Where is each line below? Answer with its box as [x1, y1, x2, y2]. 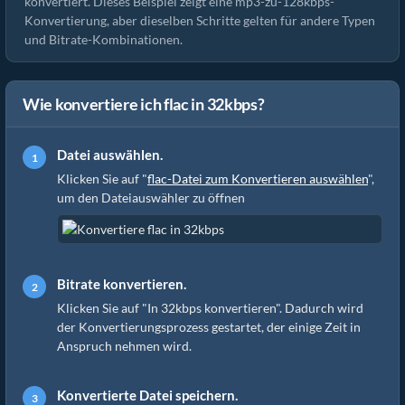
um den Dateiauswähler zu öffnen [57, 190, 245, 205]
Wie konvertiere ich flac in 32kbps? [23, 94, 265, 114]
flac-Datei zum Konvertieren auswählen [147, 171, 368, 186]
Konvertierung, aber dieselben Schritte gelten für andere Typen [24, 13, 375, 28]
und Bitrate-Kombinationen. [24, 32, 183, 47]
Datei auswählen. [57, 146, 163, 163]
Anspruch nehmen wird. [57, 338, 192, 353]
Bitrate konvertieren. [57, 276, 186, 292]
